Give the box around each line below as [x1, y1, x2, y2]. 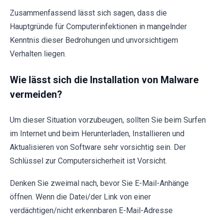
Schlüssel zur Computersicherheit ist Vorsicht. [10, 156, 167, 165]
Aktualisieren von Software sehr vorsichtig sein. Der [10, 142, 186, 152]
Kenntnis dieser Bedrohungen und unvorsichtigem [10, 35, 178, 45]
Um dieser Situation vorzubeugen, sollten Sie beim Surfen [10, 115, 206, 125]
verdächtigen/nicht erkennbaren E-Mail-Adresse [10, 205, 173, 215]
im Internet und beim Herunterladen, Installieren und [10, 128, 184, 138]
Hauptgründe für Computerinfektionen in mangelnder [10, 21, 187, 31]
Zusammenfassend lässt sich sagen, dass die [10, 8, 167, 18]
